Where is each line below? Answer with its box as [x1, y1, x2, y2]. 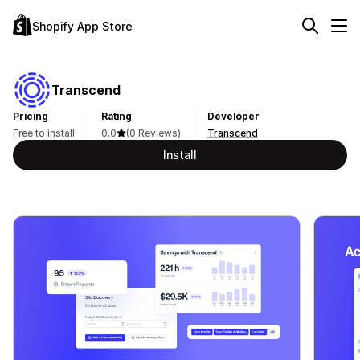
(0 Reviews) [126, 127, 181, 139]
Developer [207, 110, 260, 122]
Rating [101, 110, 132, 122]
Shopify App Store [32, 18, 133, 33]
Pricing [13, 110, 48, 122]
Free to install [13, 127, 75, 139]
